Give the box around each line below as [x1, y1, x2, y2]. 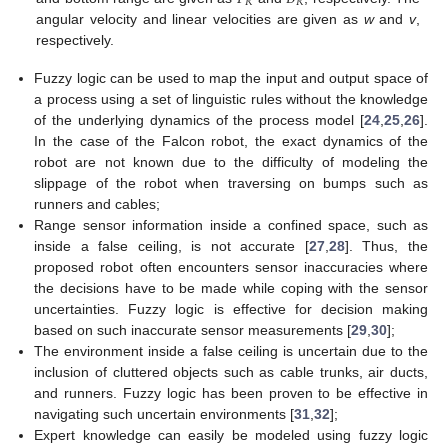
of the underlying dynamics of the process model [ [34, 112, 364, 128]
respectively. [36, 31, 115, 48]
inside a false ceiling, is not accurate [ [34, 238, 309, 254]
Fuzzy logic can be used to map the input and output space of [34, 70, 428, 86]
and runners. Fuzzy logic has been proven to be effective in [34, 385, 428, 401]
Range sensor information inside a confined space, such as [34, 217, 428, 233]
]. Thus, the [344, 238, 429, 254]
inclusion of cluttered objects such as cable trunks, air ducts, [34, 364, 428, 380]
